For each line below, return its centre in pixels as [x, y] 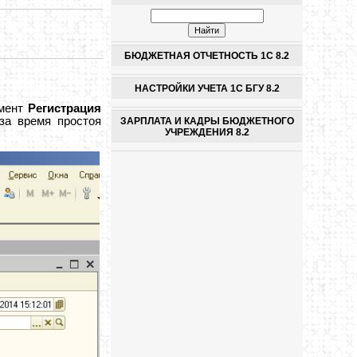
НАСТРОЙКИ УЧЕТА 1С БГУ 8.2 [207, 88]
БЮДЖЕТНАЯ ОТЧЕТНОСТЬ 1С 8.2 [207, 55]
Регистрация [65, 108]
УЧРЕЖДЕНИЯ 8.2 [207, 132]
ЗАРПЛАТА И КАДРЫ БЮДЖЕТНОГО [207, 121]
